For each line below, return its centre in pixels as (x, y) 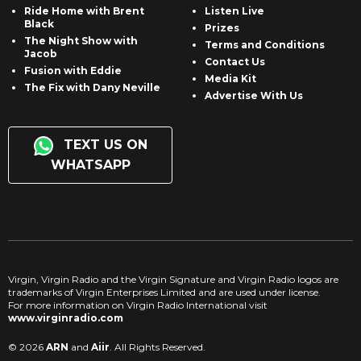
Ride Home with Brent (84, 10)
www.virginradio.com (66, 317)
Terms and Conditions (265, 44)
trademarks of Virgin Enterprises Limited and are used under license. (164, 292)
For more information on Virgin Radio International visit (138, 305)
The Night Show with (81, 40)
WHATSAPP (90, 164)
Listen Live (234, 10)
